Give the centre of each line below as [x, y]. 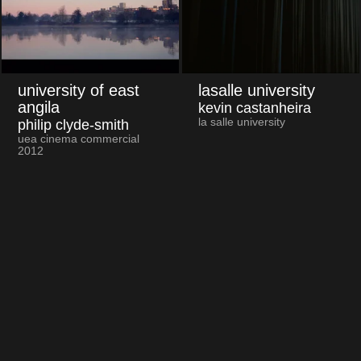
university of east [78, 90]
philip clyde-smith [73, 124]
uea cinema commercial [78, 139]
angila [38, 107]
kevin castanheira [254, 108]
